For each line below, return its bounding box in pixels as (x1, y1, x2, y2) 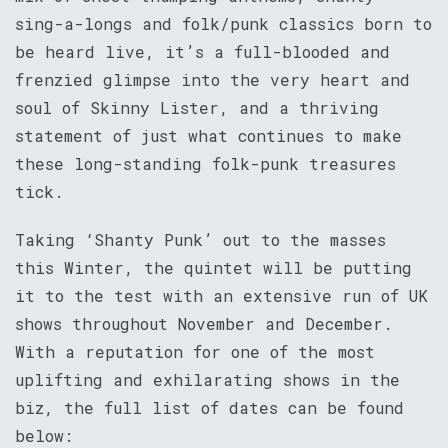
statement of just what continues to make (15, 125, 402, 147)
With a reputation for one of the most (15, 341, 375, 363)
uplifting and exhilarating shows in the (15, 369, 400, 391)
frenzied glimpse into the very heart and (15, 69, 410, 91)
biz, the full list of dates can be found (15, 397, 404, 419)
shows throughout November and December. (15, 313, 393, 335)
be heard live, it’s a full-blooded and (15, 41, 390, 63)
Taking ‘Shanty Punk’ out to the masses (15, 229, 386, 251)
